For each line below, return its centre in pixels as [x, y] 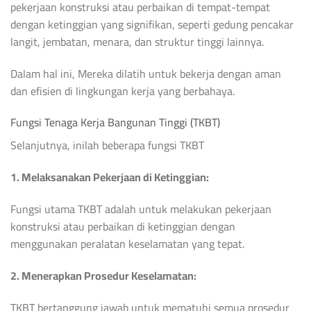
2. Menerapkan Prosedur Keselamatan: [103, 275]
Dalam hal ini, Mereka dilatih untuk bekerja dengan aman [146, 73]
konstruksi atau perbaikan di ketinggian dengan [123, 227]
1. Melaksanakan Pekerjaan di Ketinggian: [110, 177]
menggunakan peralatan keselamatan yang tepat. [127, 244]
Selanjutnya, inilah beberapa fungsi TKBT [107, 145]
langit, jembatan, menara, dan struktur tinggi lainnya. [137, 41]
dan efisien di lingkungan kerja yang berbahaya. [123, 91]
